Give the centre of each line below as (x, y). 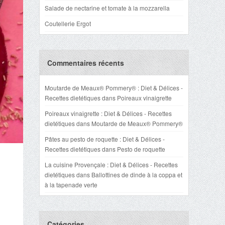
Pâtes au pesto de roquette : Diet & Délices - (105, 139)
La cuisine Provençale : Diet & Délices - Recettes (111, 164)
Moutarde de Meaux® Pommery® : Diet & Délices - (114, 88)
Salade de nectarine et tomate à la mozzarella (107, 8)
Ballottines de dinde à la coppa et (137, 175)
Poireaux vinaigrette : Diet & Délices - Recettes (108, 113)
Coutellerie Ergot (68, 23)
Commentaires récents (86, 63)
